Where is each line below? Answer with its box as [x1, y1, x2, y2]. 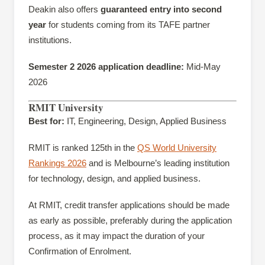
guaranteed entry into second [101, 4, 222, 14]
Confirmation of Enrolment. [28, 245, 131, 256]
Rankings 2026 [28, 158, 86, 169]
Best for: [28, 116, 64, 127]
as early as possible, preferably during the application [28, 215, 232, 225]
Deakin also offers [28, 4, 101, 14]
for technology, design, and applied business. [28, 173, 201, 184]
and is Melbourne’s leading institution [86, 158, 230, 169]
